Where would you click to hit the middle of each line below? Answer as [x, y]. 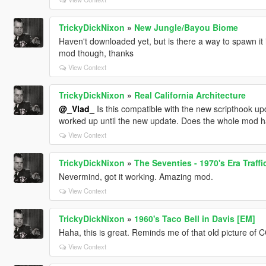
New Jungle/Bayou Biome [186, 27]
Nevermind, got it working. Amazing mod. [136, 176]
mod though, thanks [96, 53]
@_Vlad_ [76, 108]
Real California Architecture [190, 95]
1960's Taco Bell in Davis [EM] [194, 218]
